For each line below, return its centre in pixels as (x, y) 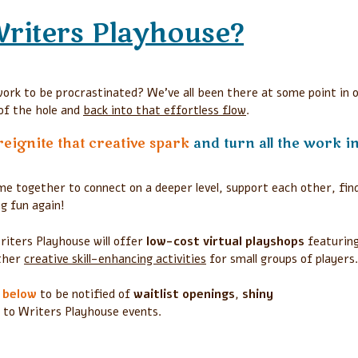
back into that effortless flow (165, 111)
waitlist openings (184, 294)
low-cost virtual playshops (225, 241)
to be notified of (87, 294)
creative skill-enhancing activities (115, 259)
